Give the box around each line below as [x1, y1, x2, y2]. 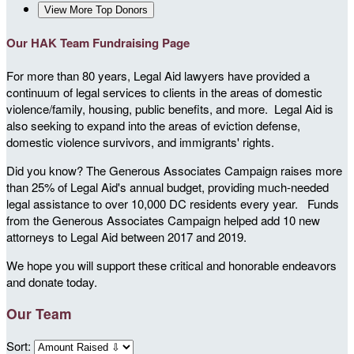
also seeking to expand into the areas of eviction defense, [6, 116, 300, 134]
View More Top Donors [44, 3, 148, 16]
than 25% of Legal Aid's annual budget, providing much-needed [6, 178, 329, 195]
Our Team [6, 303, 72, 324]
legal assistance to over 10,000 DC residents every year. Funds [6, 194, 339, 212]
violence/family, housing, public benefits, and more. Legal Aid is [6, 100, 333, 117]
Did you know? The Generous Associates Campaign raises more [6, 161, 342, 179]
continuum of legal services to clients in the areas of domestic [6, 83, 322, 100]
